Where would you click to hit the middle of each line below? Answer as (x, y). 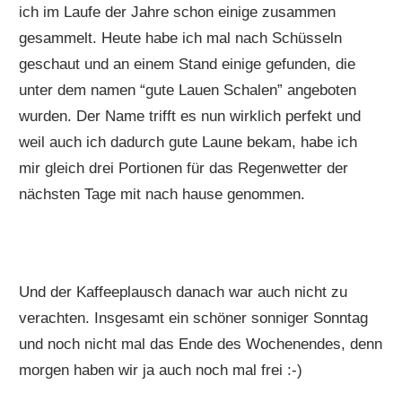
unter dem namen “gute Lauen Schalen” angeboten (188, 90)
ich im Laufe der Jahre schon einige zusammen (178, 12)
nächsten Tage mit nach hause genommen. (162, 194)
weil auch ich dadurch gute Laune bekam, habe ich (188, 142)
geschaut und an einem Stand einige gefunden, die (188, 64)
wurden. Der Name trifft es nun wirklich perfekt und (190, 116)
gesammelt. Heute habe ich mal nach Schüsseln (181, 38)
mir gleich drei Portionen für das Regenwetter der (184, 168)
